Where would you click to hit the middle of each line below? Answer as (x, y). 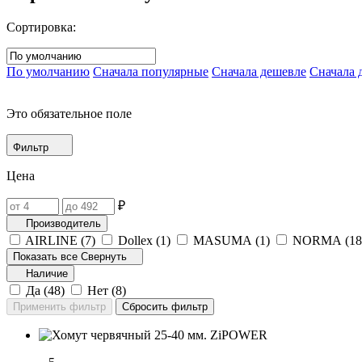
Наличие (47, 273)
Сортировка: (41, 27)
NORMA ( (321, 240)
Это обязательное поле (69, 113)
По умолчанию (48, 71)
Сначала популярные (151, 71)
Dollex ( (139, 240)
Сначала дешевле (259, 71)
